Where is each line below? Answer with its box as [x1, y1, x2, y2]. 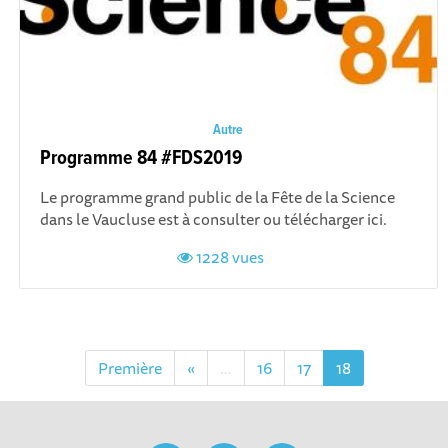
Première [97, 354, 162, 381]
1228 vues [193, 244, 265, 271]
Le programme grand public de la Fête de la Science [39, 184, 395, 211]
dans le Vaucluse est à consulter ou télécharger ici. [39, 206, 387, 233]
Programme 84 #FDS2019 [39, 146, 243, 173]
